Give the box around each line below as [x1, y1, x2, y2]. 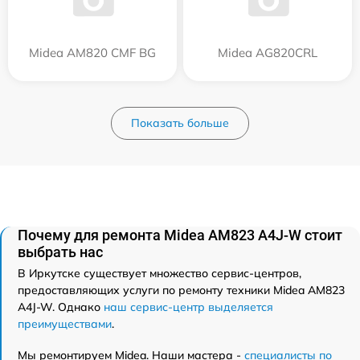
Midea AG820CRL [218, 44, 317, 60]
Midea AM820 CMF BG [29, 44, 156, 60]
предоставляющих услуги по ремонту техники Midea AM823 [18, 282, 345, 297]
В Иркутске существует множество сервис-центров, [18, 265, 301, 280]
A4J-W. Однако [18, 299, 104, 314]
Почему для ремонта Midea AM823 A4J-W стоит [18, 226, 342, 243]
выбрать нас [18, 243, 103, 260]
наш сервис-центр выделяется [104, 299, 273, 314]
